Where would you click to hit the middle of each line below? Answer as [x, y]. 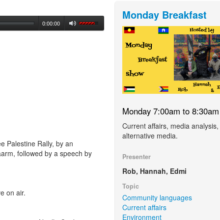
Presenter [136, 156]
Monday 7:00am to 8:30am [170, 111]
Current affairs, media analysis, [170, 125]
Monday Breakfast [164, 14]
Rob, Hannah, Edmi [154, 171]
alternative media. [150, 135]
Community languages [157, 197]
